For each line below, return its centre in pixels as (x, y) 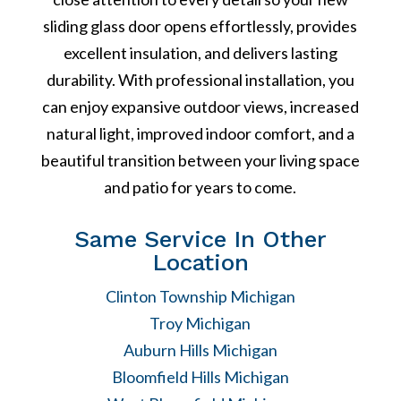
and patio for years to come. (200, 187)
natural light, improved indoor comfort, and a (200, 133)
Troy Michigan (200, 323)
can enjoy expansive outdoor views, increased (200, 106)
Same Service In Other (200, 239)
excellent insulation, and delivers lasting (200, 52)
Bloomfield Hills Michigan (200, 376)
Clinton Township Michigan (200, 296)
